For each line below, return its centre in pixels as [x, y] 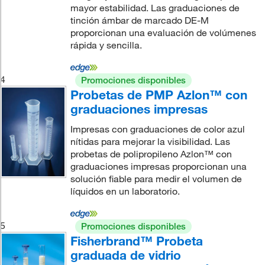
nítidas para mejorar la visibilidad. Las [150, 141]
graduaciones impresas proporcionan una [158, 166]
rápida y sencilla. [106, 45]
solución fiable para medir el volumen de [156, 179]
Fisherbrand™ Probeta [136, 241]
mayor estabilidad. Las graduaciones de [155, 8]
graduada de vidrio [125, 255]
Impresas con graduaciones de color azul [157, 129]
